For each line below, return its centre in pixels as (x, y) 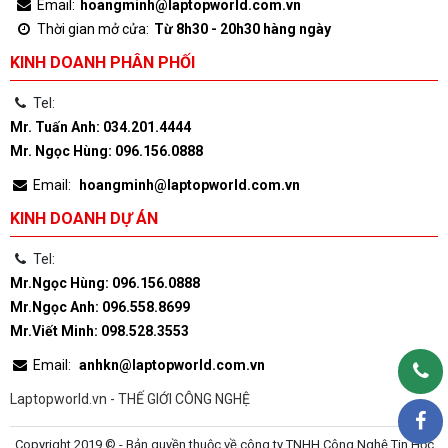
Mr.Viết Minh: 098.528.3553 (99, 331)
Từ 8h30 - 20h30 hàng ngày (242, 29)
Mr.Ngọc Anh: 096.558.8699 (100, 307)
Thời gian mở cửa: (91, 29)
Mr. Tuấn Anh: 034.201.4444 (100, 127)
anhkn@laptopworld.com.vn (172, 365)
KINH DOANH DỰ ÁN (84, 218)
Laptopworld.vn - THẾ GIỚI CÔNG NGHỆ (130, 399)
